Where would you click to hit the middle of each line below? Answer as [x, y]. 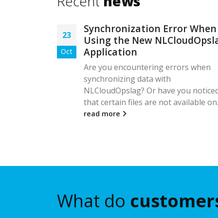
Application [110, 52]
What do [93, 200]
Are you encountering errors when [147, 67]
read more [103, 113]
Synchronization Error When [150, 28]
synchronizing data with [127, 79]
